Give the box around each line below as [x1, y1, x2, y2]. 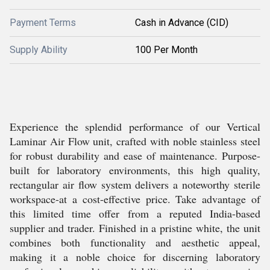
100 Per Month [135, 44, 198, 55]
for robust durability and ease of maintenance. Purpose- [10, 148, 260, 163]
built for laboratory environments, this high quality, [10, 163, 260, 177]
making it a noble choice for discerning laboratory [10, 250, 260, 264]
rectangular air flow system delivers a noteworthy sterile [10, 177, 260, 192]
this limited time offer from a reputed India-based [10, 206, 260, 221]
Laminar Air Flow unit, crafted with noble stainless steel [10, 134, 260, 148]
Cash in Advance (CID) [135, 17, 228, 28]
